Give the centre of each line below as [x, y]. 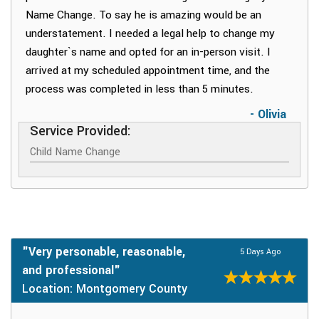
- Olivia [268, 115]
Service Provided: [80, 131]
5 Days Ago [260, 252]
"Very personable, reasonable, [104, 252]
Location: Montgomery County [105, 289]
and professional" [71, 271]
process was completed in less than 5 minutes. [140, 89]
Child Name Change [75, 152]
